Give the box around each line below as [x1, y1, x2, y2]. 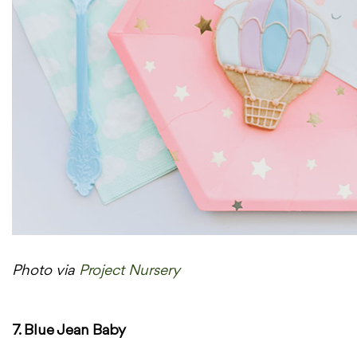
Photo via [12, 262, 79, 279]
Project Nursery [79, 262, 180, 279]
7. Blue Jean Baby [12, 322, 126, 339]
